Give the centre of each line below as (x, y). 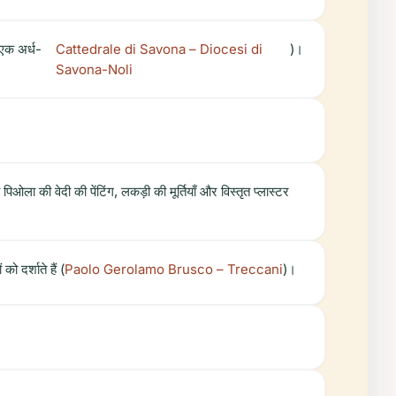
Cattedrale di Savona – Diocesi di (159, 49)
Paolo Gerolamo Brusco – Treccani (174, 269)
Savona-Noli (94, 69)
